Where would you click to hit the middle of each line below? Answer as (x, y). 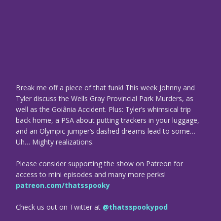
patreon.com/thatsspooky (63, 185)
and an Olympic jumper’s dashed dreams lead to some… (106, 131)
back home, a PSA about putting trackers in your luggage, (108, 120)
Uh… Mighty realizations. (55, 142)
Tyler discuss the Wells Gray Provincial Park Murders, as (105, 99)
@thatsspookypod (135, 207)
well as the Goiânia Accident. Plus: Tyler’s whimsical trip (103, 110)
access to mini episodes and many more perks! (91, 175)
